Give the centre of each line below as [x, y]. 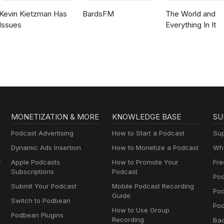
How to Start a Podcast [148, 133]
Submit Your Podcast [44, 186]
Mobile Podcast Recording [153, 186]
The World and [190, 14]
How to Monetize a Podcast [155, 148]
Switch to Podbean [41, 201]
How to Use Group [140, 210]
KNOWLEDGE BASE [146, 117]
